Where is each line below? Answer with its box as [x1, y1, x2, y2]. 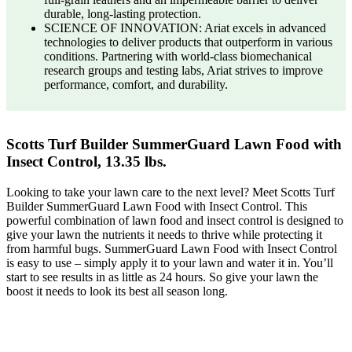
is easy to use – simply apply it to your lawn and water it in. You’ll [6, 256, 333, 270]
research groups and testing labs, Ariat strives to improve [44, 64, 323, 78]
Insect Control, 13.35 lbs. [6, 153, 167, 170]
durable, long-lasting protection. [44, 7, 201, 21]
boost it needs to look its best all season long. [6, 284, 228, 299]
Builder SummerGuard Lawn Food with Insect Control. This [6, 200, 307, 214]
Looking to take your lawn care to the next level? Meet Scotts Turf [6, 185, 335, 200]
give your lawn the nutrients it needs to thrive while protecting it [6, 228, 322, 242]
